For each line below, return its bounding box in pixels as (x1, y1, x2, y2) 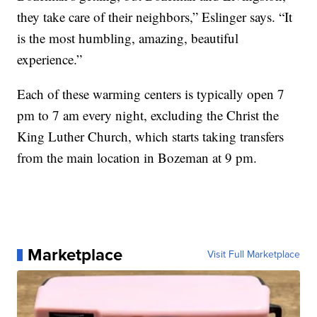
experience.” (17, 50, 83, 69)
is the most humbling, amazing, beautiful (17, 29, 239, 47)
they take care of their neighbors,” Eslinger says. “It (17, 8, 293, 26)
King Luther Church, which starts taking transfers (17, 127, 284, 146)
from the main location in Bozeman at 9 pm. (17, 149, 258, 167)
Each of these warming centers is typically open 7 (17, 85, 285, 103)
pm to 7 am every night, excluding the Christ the (17, 106, 279, 125)
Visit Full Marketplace (207, 247, 300, 263)
